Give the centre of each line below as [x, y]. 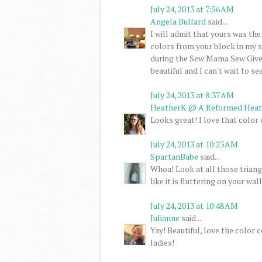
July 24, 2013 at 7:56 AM [192, 9]
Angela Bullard [178, 21]
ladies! [162, 242]
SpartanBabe [174, 156]
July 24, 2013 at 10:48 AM [194, 205]
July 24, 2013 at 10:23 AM [194, 144]
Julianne [165, 218]
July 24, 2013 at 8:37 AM [192, 95]
